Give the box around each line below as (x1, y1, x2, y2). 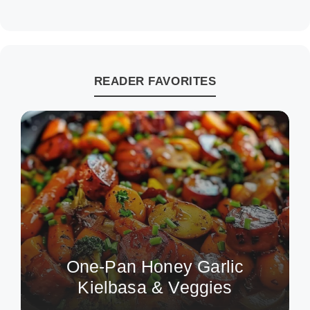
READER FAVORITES (93, 74, 217, 88)
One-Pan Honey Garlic (66, 256, 244, 276)
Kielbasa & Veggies (77, 277, 232, 297)
